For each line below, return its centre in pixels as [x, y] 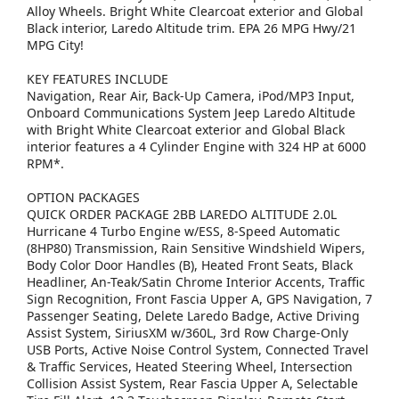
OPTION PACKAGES [83, 198]
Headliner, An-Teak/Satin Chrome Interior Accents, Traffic [196, 282]
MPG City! [55, 45]
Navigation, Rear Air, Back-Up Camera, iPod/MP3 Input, [191, 96]
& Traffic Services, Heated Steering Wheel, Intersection [190, 367]
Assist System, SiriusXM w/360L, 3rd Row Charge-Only [187, 333]
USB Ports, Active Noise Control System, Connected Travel [198, 350]
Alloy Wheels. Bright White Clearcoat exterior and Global [195, 12]
